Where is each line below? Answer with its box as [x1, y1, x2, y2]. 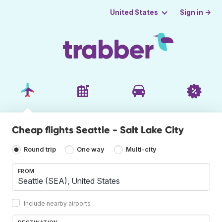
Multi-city [125, 146, 157, 154]
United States [110, 8, 158, 16]
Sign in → [180, 8, 212, 16]
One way [77, 146, 105, 154]
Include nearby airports [24, 199, 91, 207]
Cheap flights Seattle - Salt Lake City [12, 123, 184, 136]
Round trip [24, 146, 56, 154]
